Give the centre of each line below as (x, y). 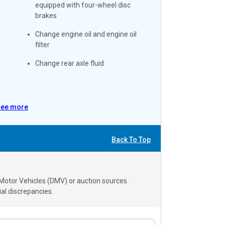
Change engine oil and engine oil (86, 34)
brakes (46, 15)
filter (43, 44)
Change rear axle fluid (70, 63)
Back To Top (131, 139)
